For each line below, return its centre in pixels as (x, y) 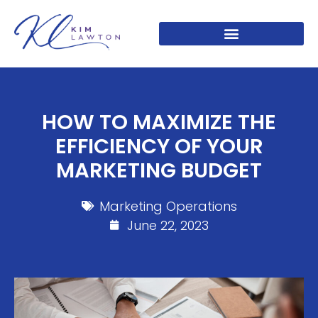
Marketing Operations (168, 206)
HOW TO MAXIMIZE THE (159, 122)
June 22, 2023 (168, 225)
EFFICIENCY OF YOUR (159, 146)
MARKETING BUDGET (159, 170)
